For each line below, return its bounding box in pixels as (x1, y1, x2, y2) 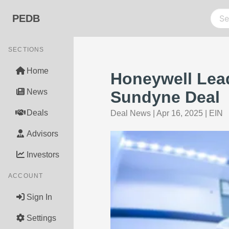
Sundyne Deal (110, 88, 220, 106)
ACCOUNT (8, 172, 43, 179)
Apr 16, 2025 (156, 109, 203, 118)
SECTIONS (8, 46, 44, 53)
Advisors (27, 129, 58, 138)
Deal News (110, 109, 151, 118)
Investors (27, 150, 59, 159)
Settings (27, 214, 56, 222)
